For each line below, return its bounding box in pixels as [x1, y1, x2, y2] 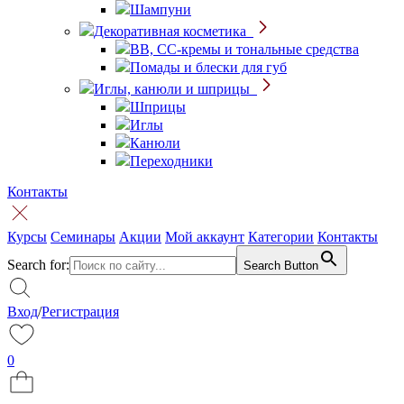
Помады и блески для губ [130, 60, 287, 75]
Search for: [7, 257, 69, 272]
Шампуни [130, 2, 191, 17]
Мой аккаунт [165, 229, 244, 244]
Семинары [50, 229, 115, 244]
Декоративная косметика [94, 23, 246, 39]
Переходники [130, 153, 213, 169]
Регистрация [41, 304, 119, 319]
